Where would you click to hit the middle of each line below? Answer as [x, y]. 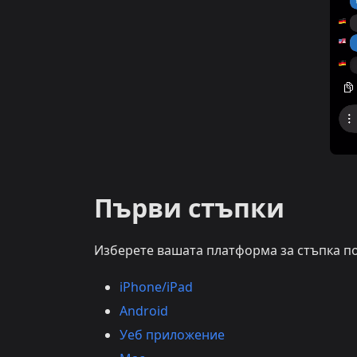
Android [144, 311]
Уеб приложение [172, 335]
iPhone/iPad [156, 287]
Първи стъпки [189, 208]
